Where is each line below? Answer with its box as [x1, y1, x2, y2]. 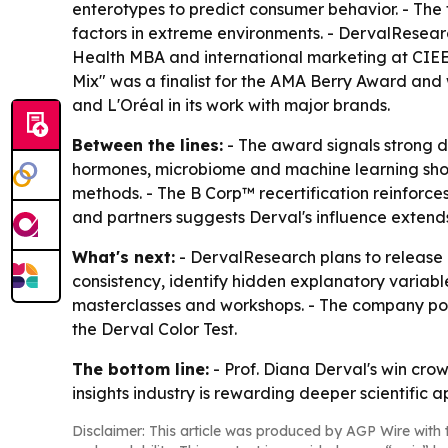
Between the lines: [72, 134, 223, 155]
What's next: [72, 246, 175, 267]
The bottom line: [72, 358, 209, 379]
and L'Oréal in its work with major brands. [72, 94, 390, 115]
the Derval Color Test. [72, 318, 237, 339]
